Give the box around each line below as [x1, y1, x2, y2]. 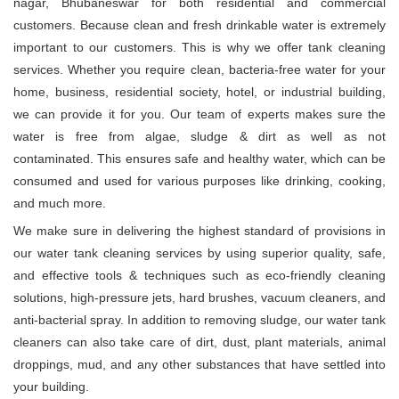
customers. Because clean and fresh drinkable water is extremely [13, 18, 386, 33]
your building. [13, 379, 89, 395]
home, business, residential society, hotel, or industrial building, [13, 85, 386, 100]
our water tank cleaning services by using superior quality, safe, [13, 246, 386, 261]
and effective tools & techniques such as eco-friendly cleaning [13, 268, 386, 283]
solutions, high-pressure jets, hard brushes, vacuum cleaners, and [13, 290, 386, 305]
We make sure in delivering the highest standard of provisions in [13, 224, 386, 239]
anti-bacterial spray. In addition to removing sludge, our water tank [13, 313, 386, 328]
